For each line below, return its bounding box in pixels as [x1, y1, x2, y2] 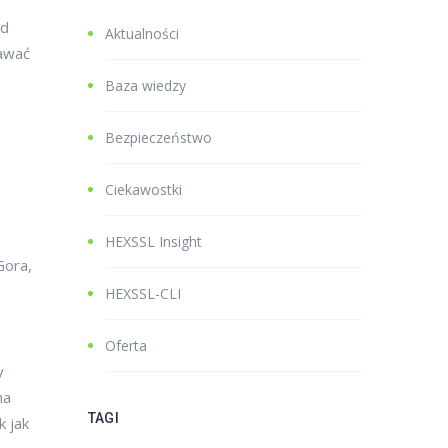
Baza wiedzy [105, 76, 186, 95]
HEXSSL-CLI [105, 284, 181, 303]
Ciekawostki [105, 180, 182, 199]
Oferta [105, 336, 147, 355]
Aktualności [105, 24, 179, 43]
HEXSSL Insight [105, 232, 202, 251]
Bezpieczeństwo [105, 128, 212, 147]
